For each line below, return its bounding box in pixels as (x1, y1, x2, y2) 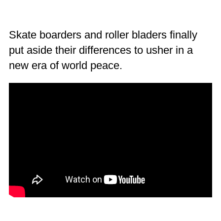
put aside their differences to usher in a (8, 44, 193, 57)
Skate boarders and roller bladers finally (8, 29, 197, 41)
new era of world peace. (8, 59, 122, 72)
